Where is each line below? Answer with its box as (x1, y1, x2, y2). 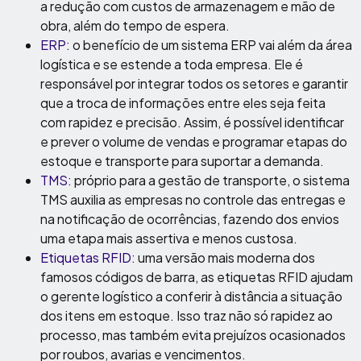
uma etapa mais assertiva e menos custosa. (40, 230, 297, 247)
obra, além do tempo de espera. (40, 17, 230, 34)
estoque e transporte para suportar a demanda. (40, 152, 324, 169)
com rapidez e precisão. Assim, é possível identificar (40, 114, 344, 131)
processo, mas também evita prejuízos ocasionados (40, 326, 346, 343)
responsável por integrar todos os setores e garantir (40, 75, 348, 92)
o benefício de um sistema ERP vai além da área (73, 36, 352, 53)
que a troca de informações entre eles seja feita (40, 94, 326, 111)
